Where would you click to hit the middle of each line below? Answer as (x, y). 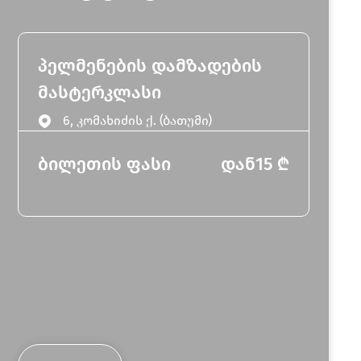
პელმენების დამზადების (150, 66)
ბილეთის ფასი (105, 164)
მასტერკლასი (100, 92)
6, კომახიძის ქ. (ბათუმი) (138, 120)
